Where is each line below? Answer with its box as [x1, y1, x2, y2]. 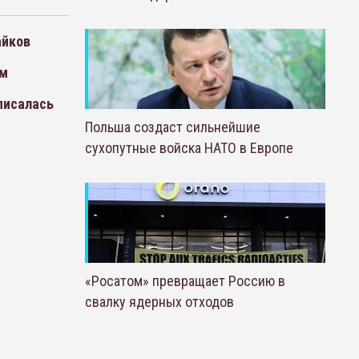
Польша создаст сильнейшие [84, 119, 260, 135]
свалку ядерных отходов [84, 293, 234, 310]
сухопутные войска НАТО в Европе [84, 139, 293, 156]
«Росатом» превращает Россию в [84, 272, 285, 289]
